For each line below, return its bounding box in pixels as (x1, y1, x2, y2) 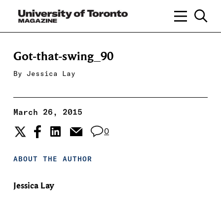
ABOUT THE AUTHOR (13, 154, 92, 163)
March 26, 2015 (13, 107, 82, 117)
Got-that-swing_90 (13, 49, 113, 64)
